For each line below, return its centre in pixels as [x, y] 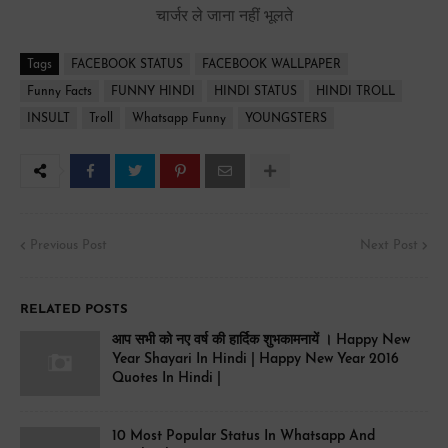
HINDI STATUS [255, 92]
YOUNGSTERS [286, 119]
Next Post [389, 245]
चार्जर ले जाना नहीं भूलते [224, 15]
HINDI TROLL [355, 92]
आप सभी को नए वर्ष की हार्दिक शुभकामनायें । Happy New [261, 340]
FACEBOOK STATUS [127, 65]
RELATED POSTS [74, 309]
